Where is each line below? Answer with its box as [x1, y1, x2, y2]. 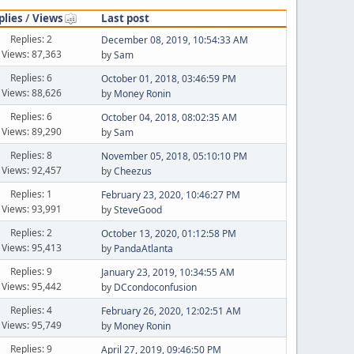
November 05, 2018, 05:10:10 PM [100, 149, 247, 163]
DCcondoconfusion [113, 281, 197, 294]
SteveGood [113, 203, 162, 217]
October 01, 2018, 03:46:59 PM [100, 72, 236, 85]
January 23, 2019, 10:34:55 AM [100, 265, 235, 279]
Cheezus [113, 164, 152, 178]
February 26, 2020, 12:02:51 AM [100, 304, 241, 318]
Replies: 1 [10, 186, 53, 201]
